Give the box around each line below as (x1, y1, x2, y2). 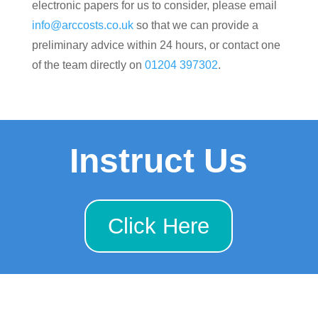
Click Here (108, 213, 210, 238)
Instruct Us (70, 142, 248, 180)
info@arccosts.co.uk (31, 19, 133, 32)
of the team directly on (31, 59, 145, 72)
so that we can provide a (133, 19, 258, 32)
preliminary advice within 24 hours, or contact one (31, 39, 280, 52)
